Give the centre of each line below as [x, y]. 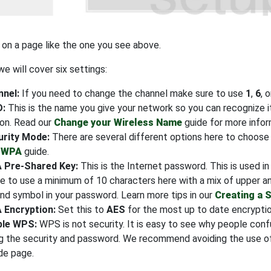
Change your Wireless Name [118, 122]
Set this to [81, 209]
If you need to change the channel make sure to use [132, 93]
